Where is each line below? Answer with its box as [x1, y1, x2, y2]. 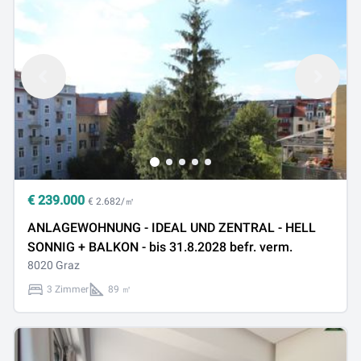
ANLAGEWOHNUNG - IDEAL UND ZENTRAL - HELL [27, 220, 316, 235]
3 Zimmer [47, 284, 89, 295]
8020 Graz [27, 259, 80, 272]
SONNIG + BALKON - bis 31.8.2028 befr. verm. [78, 239, 293, 255]
